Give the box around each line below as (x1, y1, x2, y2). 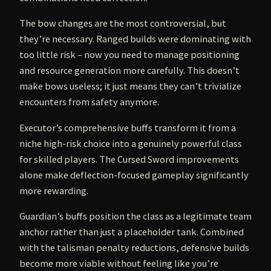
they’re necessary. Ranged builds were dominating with (19, 33, 251, 45)
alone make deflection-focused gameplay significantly (19, 168, 249, 181)
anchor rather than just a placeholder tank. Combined (19, 225, 244, 238)
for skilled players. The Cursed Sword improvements (19, 152, 239, 165)
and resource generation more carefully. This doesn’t (19, 64, 240, 77)
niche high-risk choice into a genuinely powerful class (19, 137, 242, 149)
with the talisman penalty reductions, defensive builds (19, 241, 249, 253)
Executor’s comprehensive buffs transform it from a (19, 121, 236, 134)
